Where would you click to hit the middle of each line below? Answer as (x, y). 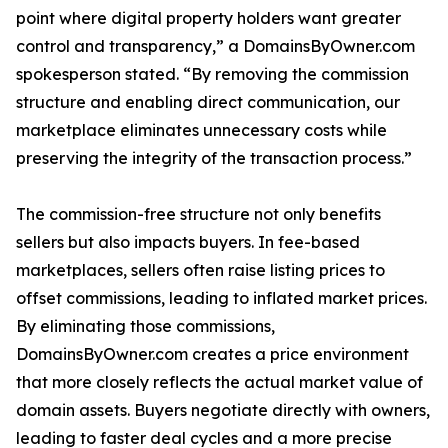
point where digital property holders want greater (208, 18)
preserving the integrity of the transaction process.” (214, 158)
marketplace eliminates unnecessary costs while (201, 130)
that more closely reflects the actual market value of (219, 382)
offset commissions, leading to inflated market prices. (221, 298)
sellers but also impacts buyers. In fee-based (188, 242)
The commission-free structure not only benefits (198, 214)
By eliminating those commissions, (145, 326)
